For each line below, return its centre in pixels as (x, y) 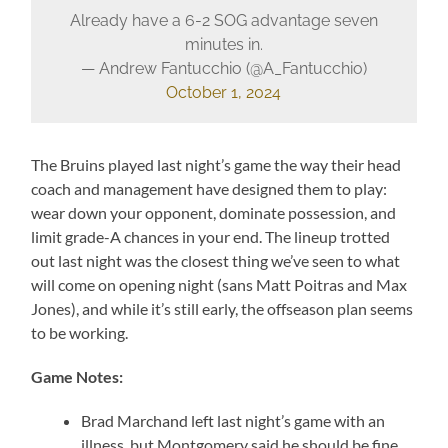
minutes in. (223, 45)
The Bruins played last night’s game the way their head (216, 164)
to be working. (80, 332)
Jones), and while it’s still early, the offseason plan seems (222, 308)
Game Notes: (77, 376)
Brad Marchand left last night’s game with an (233, 420)
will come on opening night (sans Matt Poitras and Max (219, 284)
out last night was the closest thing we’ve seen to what (216, 260)
